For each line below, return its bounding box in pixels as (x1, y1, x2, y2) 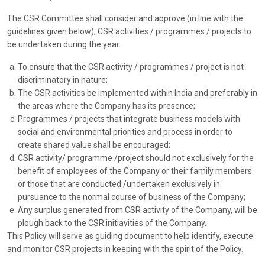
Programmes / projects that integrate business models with (18, 114, 240, 124)
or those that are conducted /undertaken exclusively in (18, 179, 220, 189)
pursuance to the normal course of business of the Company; (18, 192, 245, 202)
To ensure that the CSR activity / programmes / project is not (18, 62, 244, 72)
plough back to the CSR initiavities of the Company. (18, 218, 206, 228)
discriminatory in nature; (18, 75, 108, 85)
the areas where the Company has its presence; (18, 101, 195, 111)
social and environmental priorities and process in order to (18, 127, 232, 137)
